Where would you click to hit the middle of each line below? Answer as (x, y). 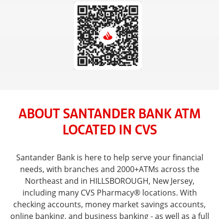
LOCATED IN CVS (109, 129)
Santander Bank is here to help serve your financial (109, 157)
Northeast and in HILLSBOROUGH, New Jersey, (109, 181)
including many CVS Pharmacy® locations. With (109, 192)
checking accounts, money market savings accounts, (109, 204)
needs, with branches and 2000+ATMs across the (109, 169)
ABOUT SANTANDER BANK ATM (109, 112)
